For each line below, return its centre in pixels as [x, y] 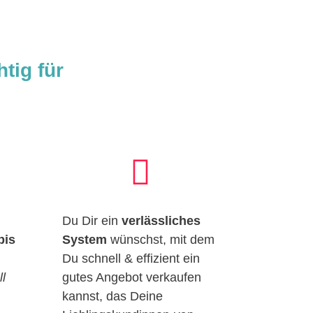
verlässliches [161, 220]
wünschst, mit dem [161, 239]
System [85, 239]
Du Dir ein [92, 220]
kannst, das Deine [113, 296]
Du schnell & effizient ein [131, 258]
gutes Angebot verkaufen [132, 277]
